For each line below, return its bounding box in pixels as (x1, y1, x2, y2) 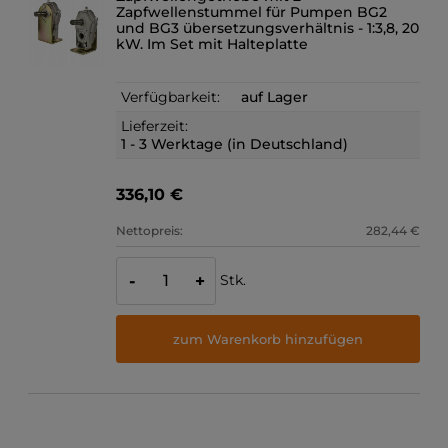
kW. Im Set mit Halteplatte (116, 35, 309, 54)
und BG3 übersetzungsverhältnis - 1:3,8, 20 (116, 19, 420, 38)
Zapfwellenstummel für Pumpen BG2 (116, 3, 388, 22)
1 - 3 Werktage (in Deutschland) (121, 135, 349, 154)
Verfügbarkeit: (121, 88, 221, 107)
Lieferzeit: (121, 117, 189, 136)
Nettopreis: (116, 223, 184, 239)
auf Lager (241, 88, 309, 107)
